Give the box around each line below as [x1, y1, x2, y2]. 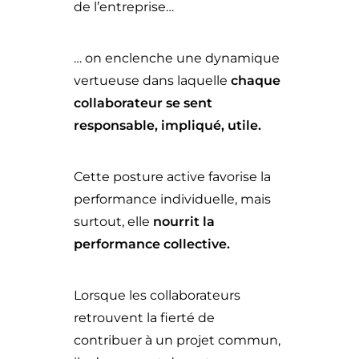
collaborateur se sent [74, 95, 212, 111]
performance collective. [74, 236, 230, 252]
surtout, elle [74, 214, 153, 229]
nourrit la [153, 214, 215, 229]
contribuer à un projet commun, [74, 333, 280, 348]
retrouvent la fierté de [74, 310, 215, 325]
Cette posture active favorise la [74, 169, 271, 184]
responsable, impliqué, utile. [74, 118, 261, 133]
